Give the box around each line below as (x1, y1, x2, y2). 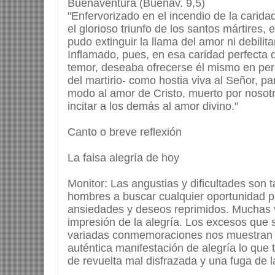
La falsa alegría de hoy (68, 152, 179, 165)
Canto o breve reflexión (68, 126, 182, 139)
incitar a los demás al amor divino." (68, 100, 238, 113)
